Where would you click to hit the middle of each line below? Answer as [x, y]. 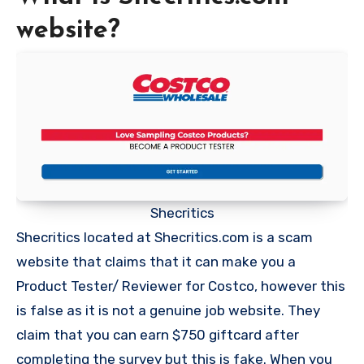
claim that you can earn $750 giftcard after [158, 335]
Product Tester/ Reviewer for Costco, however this [181, 286]
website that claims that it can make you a [156, 262]
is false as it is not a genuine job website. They [168, 310]
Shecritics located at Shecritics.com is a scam [165, 237]
